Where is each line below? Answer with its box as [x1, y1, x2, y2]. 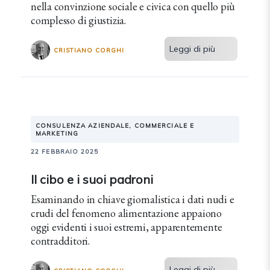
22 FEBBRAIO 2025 [31, 148, 98, 155]
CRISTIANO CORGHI [54, 46, 124, 54]
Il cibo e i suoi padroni [31, 172, 153, 187]
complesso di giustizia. [31, 13, 126, 27]
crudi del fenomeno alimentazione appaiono [31, 206, 222, 220]
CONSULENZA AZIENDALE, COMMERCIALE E [36, 122, 195, 130]
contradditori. [31, 234, 90, 248]
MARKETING [36, 130, 79, 137]
